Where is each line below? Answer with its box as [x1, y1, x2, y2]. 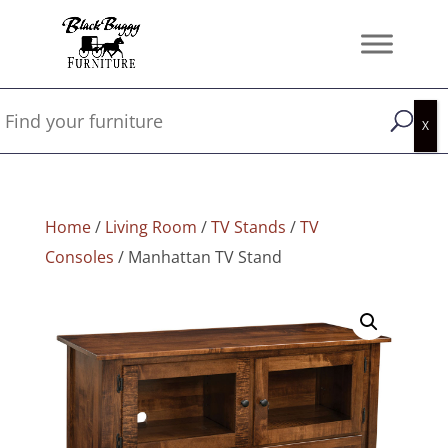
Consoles [44, 246, 114, 268]
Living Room [104, 216, 197, 238]
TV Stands [210, 216, 286, 238]
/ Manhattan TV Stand [113, 246, 282, 268]
